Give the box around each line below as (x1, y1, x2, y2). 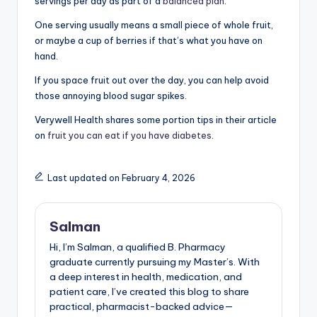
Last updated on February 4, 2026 (47, 172, 195, 183)
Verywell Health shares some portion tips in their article (35, 113, 277, 125)
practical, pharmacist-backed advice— (50, 300, 234, 313)
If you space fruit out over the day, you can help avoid (35, 74, 269, 86)
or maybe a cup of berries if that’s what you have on (35, 34, 263, 46)
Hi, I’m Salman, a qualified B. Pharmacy (50, 241, 226, 254)
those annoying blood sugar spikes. (35, 89, 187, 101)
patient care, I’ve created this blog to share (50, 285, 249, 299)
